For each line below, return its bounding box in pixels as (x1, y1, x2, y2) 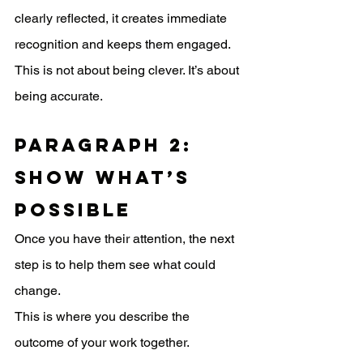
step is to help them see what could (15, 257, 219, 273)
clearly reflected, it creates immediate (15, 11, 230, 27)
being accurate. (15, 88, 103, 105)
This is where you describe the (15, 309, 193, 325)
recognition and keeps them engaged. (15, 36, 233, 53)
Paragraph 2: (15, 134, 201, 157)
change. (15, 283, 61, 299)
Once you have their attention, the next (15, 231, 237, 247)
